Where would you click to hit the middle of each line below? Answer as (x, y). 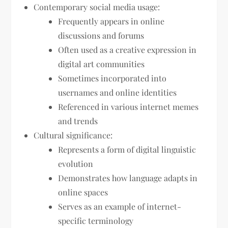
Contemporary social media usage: (97, 7)
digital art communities (102, 64)
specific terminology (96, 221)
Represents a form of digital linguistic (127, 150)
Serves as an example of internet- (120, 207)
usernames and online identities (118, 93)
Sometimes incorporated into (112, 78)
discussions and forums (101, 36)
